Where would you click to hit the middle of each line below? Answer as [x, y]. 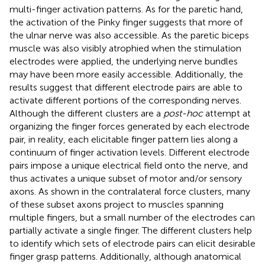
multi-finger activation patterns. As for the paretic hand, [126, 9]
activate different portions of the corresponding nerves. [125, 100]
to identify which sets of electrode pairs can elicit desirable [132, 243]
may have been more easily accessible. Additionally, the [126, 74]
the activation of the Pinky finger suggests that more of [126, 22]
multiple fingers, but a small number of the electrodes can [132, 217]
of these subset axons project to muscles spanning [117, 204]
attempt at [227, 113]
